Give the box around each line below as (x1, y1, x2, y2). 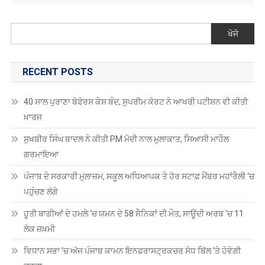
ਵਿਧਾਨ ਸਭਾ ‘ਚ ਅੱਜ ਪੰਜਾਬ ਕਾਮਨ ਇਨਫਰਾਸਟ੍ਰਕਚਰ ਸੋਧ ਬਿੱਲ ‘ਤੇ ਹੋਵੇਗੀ (23, 245, 241, 256)
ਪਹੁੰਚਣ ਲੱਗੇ (23, 186, 60, 196)
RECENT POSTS (22, 66, 93, 77)
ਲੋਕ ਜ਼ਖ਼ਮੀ (23, 224, 57, 234)
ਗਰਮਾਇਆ (23, 149, 60, 159)
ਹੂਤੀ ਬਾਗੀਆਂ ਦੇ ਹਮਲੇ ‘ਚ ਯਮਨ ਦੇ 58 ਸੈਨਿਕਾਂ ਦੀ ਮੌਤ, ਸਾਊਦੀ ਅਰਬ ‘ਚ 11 (23, 208, 244, 218)
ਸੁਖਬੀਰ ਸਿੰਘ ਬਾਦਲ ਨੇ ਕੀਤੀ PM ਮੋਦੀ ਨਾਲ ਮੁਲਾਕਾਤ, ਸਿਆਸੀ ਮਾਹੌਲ (23, 134, 229, 144)
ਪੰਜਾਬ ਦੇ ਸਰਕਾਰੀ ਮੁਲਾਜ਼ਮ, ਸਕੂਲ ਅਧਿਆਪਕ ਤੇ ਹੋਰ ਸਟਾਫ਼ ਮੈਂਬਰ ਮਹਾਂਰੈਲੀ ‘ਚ (23, 171, 254, 181)
